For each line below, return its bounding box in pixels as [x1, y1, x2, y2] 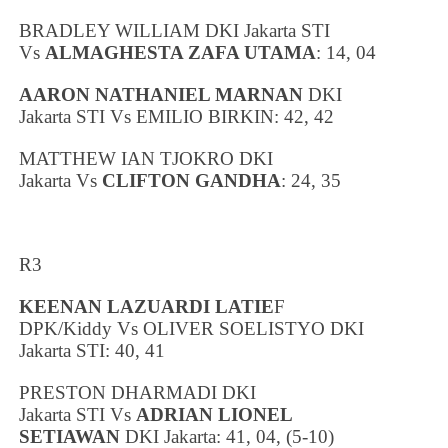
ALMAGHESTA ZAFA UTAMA [45, 41, 317, 63]
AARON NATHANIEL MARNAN [19, 83, 304, 105]
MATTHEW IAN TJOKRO [19, 147, 240, 169]
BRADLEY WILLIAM [19, 19, 201, 41]
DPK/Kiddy [19, 317, 118, 339]
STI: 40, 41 [71, 339, 166, 361]
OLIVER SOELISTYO [143, 317, 326, 339]
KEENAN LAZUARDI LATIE [19, 295, 275, 317]
